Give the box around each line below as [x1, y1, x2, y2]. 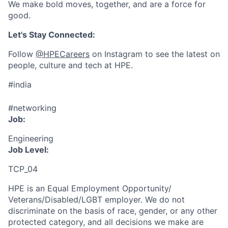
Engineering [8, 133, 53, 144]
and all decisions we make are [88, 217, 204, 227]
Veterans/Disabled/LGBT [8, 194, 102, 205]
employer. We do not [102, 194, 185, 205]
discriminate [8, 206, 58, 216]
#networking [8, 103, 56, 113]
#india [8, 79, 32, 90]
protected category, [8, 217, 85, 227]
